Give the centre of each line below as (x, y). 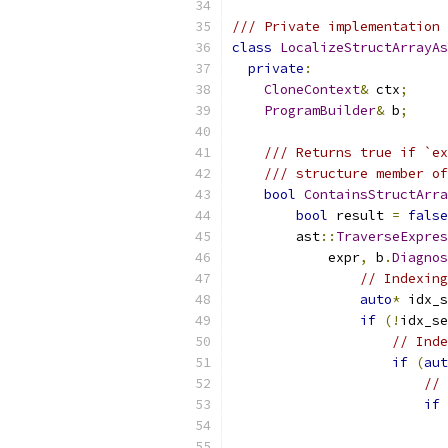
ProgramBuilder (320, 110)
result (360, 215)
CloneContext (312, 89)
